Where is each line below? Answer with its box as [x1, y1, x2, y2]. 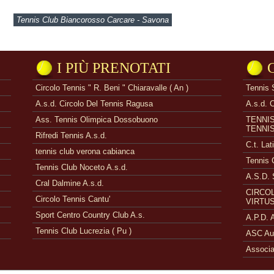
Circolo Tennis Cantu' [35, 194, 110, 204]
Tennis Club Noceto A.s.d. [35, 163, 128, 172]
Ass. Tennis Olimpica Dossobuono [35, 115, 158, 124]
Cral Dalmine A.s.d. [35, 179, 104, 188]
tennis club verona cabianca [35, 147, 135, 156]
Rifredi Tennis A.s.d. [35, 131, 107, 140]
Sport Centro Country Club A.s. [35, 210, 145, 220]
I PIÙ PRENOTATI [57, 60, 171, 76]
